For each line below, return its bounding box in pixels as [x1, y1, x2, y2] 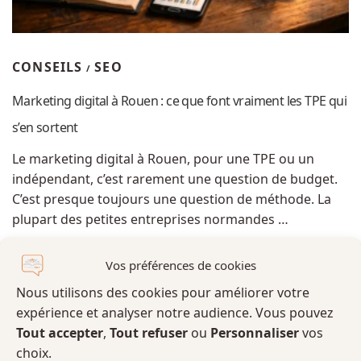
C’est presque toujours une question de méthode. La [12, 190, 331, 209]
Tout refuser [110, 323, 188, 342]
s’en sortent [12, 118, 78, 137]
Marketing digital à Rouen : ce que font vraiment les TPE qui [12, 92, 346, 110]
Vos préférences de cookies [105, 256, 256, 273]
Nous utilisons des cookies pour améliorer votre [16, 283, 309, 301]
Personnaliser [210, 323, 299, 342]
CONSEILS [12, 58, 83, 77]
